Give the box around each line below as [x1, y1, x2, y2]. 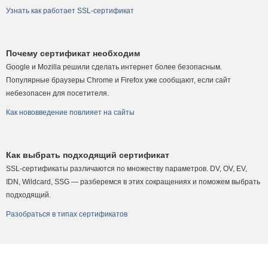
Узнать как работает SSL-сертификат [6, 7, 134, 15]
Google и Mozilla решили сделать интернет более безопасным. [6, 63, 222, 71]
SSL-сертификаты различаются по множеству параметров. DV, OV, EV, [6, 165, 247, 173]
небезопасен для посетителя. [6, 89, 109, 98]
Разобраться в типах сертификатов [6, 210, 127, 218]
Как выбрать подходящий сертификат [6, 150, 169, 160]
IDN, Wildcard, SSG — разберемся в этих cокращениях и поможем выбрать [6, 178, 260, 186]
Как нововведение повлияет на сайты [6, 108, 135, 117]
